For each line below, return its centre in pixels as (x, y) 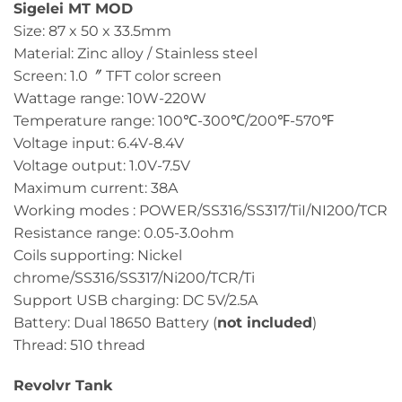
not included (265, 322)
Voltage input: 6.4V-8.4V (99, 143)
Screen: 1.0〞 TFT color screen (118, 75)
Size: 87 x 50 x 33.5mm (92, 31)
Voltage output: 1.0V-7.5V (102, 165)
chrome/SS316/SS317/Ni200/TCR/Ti (134, 277)
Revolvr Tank (63, 386)
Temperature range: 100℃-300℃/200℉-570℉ (174, 120)
